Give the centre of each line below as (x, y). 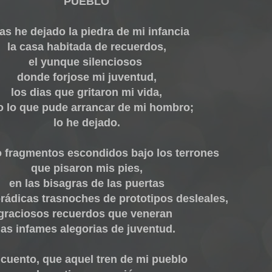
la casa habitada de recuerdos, (87, 47)
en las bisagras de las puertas (87, 183)
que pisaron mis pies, (87, 168)
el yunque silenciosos (87, 62)
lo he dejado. (87, 123)
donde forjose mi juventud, (87, 77)
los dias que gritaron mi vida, (87, 92)
